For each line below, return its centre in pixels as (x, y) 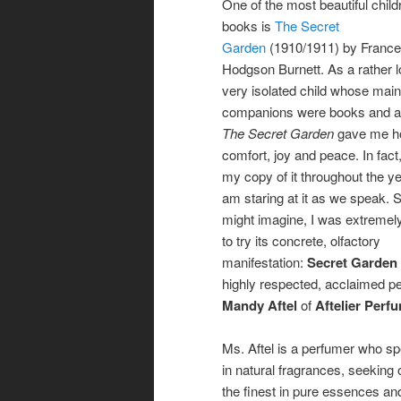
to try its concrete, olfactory (301, 240)
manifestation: (264, 261)
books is (248, 25)
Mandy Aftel (260, 305)
